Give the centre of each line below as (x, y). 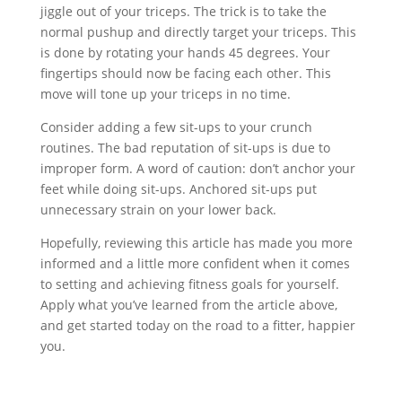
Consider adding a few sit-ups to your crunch (176, 127)
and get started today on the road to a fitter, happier (197, 325)
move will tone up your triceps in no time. (165, 94)
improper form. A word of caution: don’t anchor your (197, 168)
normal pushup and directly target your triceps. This (198, 32)
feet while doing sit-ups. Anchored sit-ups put (178, 189)
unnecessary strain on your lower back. (158, 210)
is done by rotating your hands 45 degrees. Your (185, 52)
